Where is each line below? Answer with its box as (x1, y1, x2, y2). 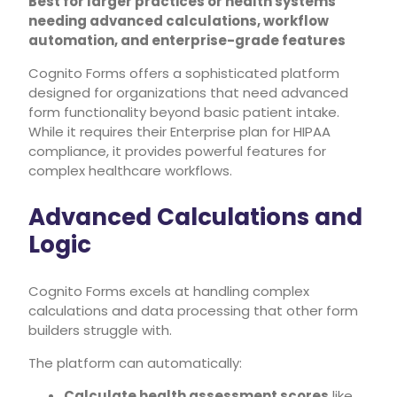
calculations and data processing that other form (28, 300, 358, 320)
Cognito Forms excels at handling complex (28, 281, 309, 300)
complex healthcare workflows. (28, 160, 232, 180)
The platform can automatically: (28, 353, 242, 372)
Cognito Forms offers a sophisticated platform (28, 63, 339, 82)
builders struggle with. (28, 320, 172, 339)
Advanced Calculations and (28, 200, 362, 233)
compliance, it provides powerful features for (28, 141, 326, 160)
